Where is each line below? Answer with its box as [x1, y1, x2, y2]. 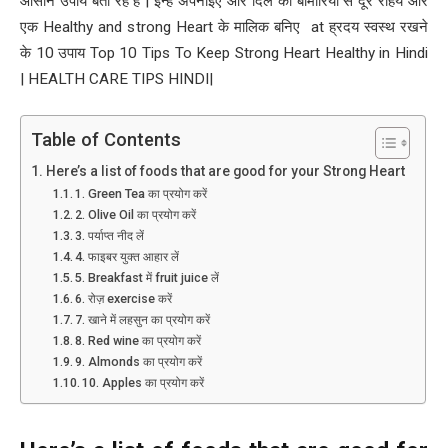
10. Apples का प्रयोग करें [82, 375, 205, 391]
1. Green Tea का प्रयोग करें [75, 186, 208, 202]
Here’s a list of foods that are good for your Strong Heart [45, 163, 405, 180]
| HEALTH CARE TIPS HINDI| [20, 69, 213, 88]
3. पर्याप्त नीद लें [75, 228, 145, 244]
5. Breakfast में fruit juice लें [75, 270, 220, 286]
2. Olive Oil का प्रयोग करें [75, 207, 197, 223]
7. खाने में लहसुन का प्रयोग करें [75, 312, 211, 328]
